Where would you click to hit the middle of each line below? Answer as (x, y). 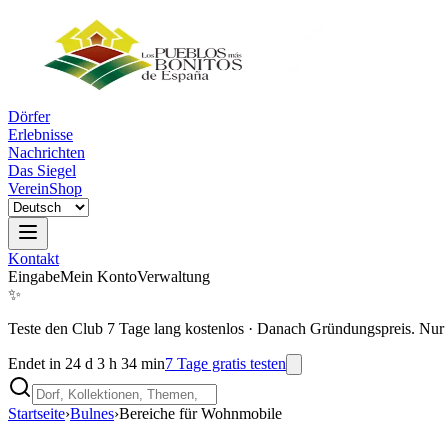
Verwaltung (173, 276)
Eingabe (34, 276)
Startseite (36, 413)
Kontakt (33, 258)
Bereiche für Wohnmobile (200, 413)
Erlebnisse (40, 134)
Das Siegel (42, 170)
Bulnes (92, 413)
